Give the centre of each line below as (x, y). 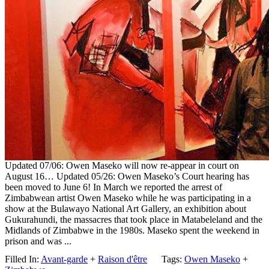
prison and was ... (38, 241)
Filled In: (23, 259)
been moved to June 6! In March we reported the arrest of (113, 187)
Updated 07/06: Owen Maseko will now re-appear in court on (122, 166)
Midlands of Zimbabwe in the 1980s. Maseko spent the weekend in (132, 231)
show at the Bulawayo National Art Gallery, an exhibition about (125, 209)
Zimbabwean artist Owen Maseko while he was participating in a (128, 198)
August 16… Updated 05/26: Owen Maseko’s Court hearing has (127, 177)
